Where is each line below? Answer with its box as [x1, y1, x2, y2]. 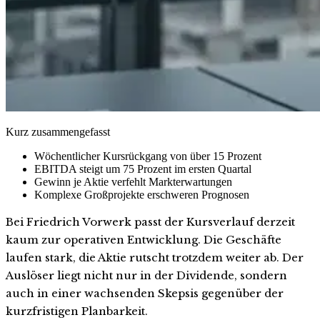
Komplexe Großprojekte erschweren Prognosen [34, 188, 249, 201]
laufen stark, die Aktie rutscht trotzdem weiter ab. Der [6, 250, 304, 264]
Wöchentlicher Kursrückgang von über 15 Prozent [34, 149, 261, 162]
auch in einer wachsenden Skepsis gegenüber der [6, 286, 284, 300]
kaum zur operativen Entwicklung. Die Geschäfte [6, 232, 281, 246]
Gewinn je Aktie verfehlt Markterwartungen [34, 175, 232, 188]
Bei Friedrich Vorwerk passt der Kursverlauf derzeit [6, 214, 295, 229]
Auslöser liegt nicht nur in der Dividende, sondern [6, 268, 287, 282]
